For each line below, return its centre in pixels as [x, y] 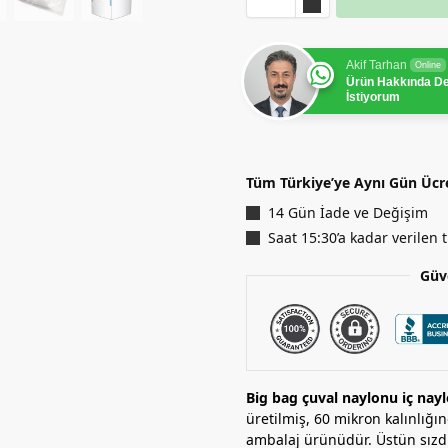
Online [427, 64]
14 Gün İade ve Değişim [347, 212]
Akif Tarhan [376, 64]
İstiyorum [372, 96]
